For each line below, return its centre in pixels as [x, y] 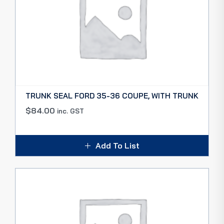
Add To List [117, 145]
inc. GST [70, 111]
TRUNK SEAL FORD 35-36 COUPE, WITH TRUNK [112, 96]
